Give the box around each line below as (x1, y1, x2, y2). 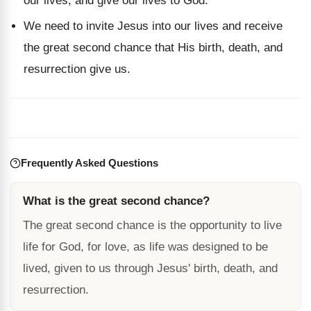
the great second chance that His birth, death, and (24, 41, 283, 54)
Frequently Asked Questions (21, 157, 158, 169)
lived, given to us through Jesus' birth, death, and (23, 262, 278, 275)
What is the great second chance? (23, 194, 210, 208)
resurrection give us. (24, 62, 131, 76)
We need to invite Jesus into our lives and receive (24, 19, 283, 33)
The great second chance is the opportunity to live (23, 219, 282, 232)
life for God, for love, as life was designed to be (23, 240, 268, 253)
